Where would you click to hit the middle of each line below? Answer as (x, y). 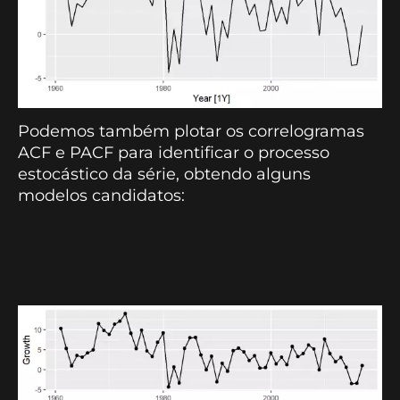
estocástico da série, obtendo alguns (164, 175)
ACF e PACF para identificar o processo (174, 153)
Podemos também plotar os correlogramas (191, 132)
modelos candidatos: (101, 196)
